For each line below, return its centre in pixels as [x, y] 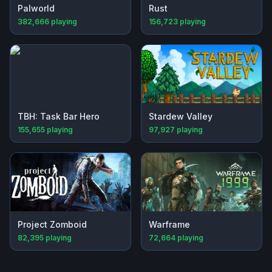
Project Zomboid [52, 225]
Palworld [36, 8]
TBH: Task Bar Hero [59, 117]
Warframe [169, 225]
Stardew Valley [181, 117]
